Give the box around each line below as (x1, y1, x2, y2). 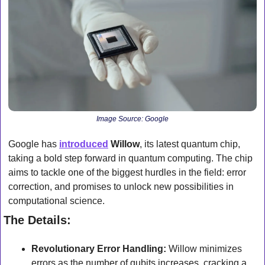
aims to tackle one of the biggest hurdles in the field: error (8, 167, 246, 178)
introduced (59, 139, 108, 150)
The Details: (4, 214, 71, 227)
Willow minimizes (166, 244, 242, 254)
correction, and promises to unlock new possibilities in (8, 182, 234, 192)
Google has (8, 139, 59, 150)
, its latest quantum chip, (140, 139, 240, 150)
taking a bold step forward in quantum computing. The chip (8, 153, 253, 164)
